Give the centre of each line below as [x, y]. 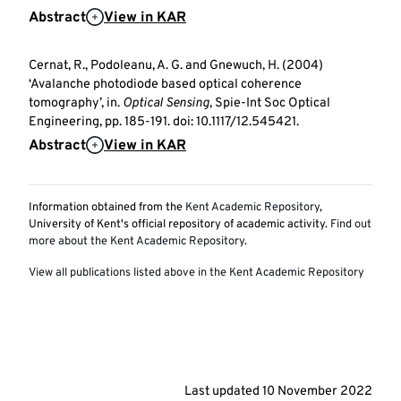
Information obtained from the [107, 208]
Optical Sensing [166, 104]
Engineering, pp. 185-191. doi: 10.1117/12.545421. [164, 123]
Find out [351, 225]
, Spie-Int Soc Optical [270, 104]
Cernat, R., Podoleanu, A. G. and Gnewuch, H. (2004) [176, 66]
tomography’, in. [76, 104]
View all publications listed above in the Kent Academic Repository [196, 273]
